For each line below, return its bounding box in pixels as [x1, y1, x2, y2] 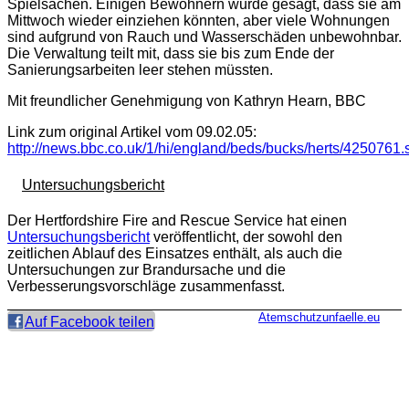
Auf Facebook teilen [25, 313, 154, 330]
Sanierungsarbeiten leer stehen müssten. [7, 62, 273, 79]
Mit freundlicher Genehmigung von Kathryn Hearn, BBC [7, 93, 366, 110]
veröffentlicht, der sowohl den [150, 228, 342, 245]
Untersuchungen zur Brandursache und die [7, 261, 286, 278]
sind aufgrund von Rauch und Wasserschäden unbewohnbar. [7, 29, 402, 46]
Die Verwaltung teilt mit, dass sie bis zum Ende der [7, 46, 334, 62]
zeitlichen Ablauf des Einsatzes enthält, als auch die [7, 245, 342, 261]
